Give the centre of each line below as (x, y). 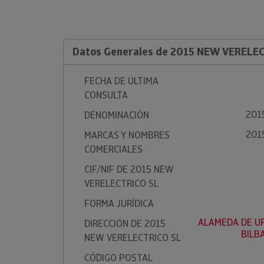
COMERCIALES (113, 149)
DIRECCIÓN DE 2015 (125, 224)
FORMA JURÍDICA (119, 204)
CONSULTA (106, 95)
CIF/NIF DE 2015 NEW (129, 169)
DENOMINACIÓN (117, 115)
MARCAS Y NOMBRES (127, 135)
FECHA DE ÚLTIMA (121, 81)
